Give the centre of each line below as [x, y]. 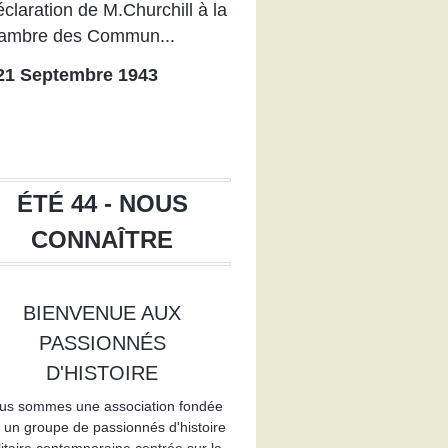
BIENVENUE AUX [102, 312]
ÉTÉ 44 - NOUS [102, 203]
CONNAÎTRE [102, 239]
